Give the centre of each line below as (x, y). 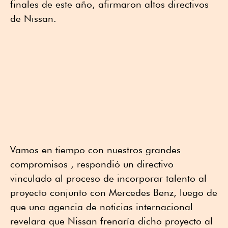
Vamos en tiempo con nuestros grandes (95, 149)
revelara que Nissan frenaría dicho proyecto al (111, 221)
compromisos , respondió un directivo (92, 164)
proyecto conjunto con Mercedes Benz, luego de (114, 192)
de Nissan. (33, 19)
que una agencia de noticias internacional (102, 206)
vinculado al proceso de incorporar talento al (108, 178)
